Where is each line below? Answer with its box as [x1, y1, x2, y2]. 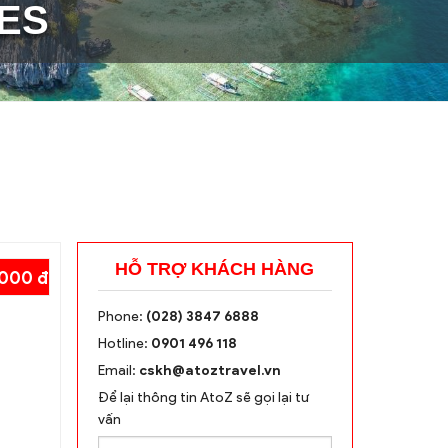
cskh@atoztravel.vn [138, 361, 281, 379]
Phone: [97, 307, 146, 325]
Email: [97, 361, 139, 379]
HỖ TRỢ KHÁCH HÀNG [115, 258, 315, 279]
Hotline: [97, 334, 151, 352]
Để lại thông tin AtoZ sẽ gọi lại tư [97, 388, 309, 406]
